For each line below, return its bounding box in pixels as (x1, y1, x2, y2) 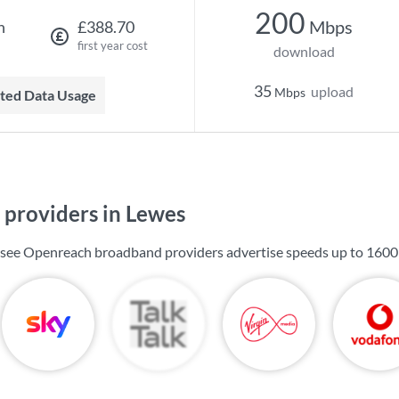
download (273, 43, 335, 60)
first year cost (77, 38, 148, 53)
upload (311, 83, 354, 100)
